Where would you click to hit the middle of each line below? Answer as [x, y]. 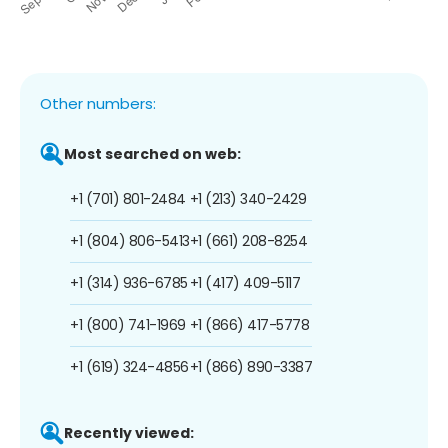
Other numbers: [98, 103]
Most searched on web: [152, 153]
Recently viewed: [129, 432]
